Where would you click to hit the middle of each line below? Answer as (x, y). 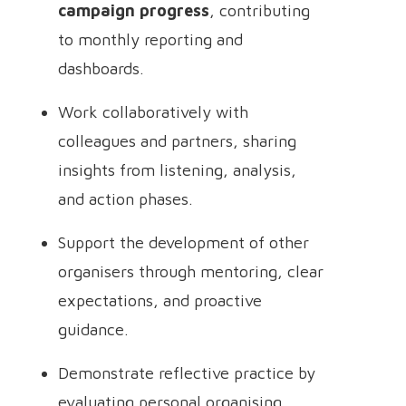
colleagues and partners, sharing (177, 141)
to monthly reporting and (150, 39)
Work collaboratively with (153, 112)
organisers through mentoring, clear (191, 271)
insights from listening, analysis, (177, 170)
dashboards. (101, 68)
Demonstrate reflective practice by (187, 373)
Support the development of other (184, 242)
